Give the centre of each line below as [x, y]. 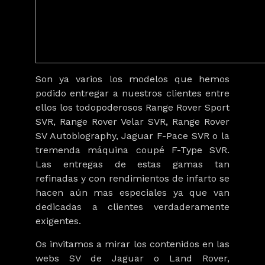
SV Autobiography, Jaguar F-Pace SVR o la [132, 135]
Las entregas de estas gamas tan [132, 164]
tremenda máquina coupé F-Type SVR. [132, 150]
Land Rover [198, 258]
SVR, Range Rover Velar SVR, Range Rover [132, 121]
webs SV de [74, 258]
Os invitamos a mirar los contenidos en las [132, 244]
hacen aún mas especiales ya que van [132, 192]
